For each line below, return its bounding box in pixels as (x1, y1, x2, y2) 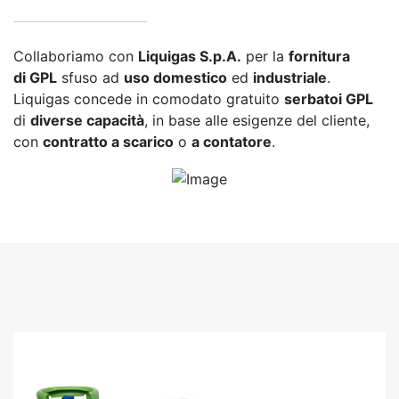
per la (241, 47, 289, 65)
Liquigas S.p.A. (138, 47, 241, 65)
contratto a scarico (43, 133, 174, 151)
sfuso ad (57, 69, 124, 86)
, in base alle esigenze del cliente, (144, 111, 370, 129)
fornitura (289, 47, 350, 65)
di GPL (13, 69, 57, 86)
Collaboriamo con (13, 47, 138, 65)
